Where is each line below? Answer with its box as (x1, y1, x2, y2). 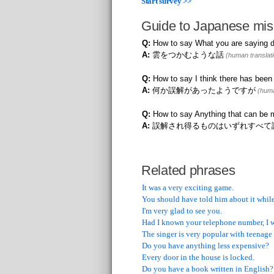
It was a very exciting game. (142, 183, 234, 193)
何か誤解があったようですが (150, 86, 256, 95)
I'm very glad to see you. (142, 206, 222, 216)
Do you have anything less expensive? (142, 241, 269, 251)
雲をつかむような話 (150, 50, 224, 60)
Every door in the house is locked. (142, 253, 254, 262)
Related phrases (141, 163, 235, 179)
